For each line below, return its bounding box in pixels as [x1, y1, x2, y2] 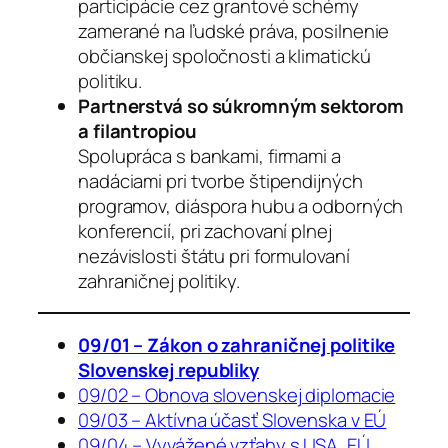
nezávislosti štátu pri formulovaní [78, 242, 350, 269]
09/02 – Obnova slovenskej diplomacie [78, 381, 396, 408]
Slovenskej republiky [78, 356, 259, 383]
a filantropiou [78, 117, 197, 144]
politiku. [78, 67, 143, 94]
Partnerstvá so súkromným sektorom [78, 92, 404, 119]
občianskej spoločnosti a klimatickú [78, 42, 371, 69]
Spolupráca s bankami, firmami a [78, 142, 341, 169]
